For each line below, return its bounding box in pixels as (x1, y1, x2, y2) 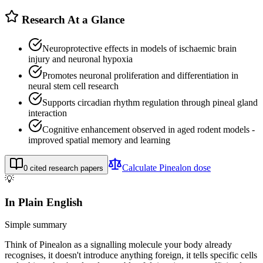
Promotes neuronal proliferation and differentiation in (42, 70, 238, 80)
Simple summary (5, 220, 67, 230)
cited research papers (28, 163, 103, 173)
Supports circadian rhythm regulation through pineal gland (42, 97, 258, 107)
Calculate (122, 162, 159, 173)
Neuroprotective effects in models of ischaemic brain (42, 43, 237, 53)
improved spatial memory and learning (28, 134, 170, 145)
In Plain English (5, 195, 83, 208)
